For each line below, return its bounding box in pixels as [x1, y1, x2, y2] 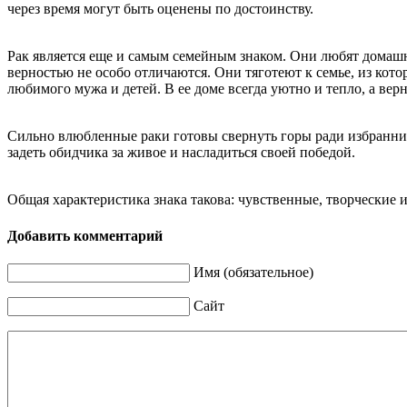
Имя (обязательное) [194, 263, 313, 280]
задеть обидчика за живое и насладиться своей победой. [7, 144, 355, 161]
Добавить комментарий [7, 227, 163, 243]
